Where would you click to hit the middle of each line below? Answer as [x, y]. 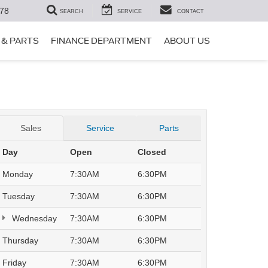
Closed [152, 152]
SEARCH [71, 12]
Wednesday [33, 218]
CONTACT [191, 12]
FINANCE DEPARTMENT [101, 41]
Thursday [20, 240]
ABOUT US [187, 41]
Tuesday [19, 196]
